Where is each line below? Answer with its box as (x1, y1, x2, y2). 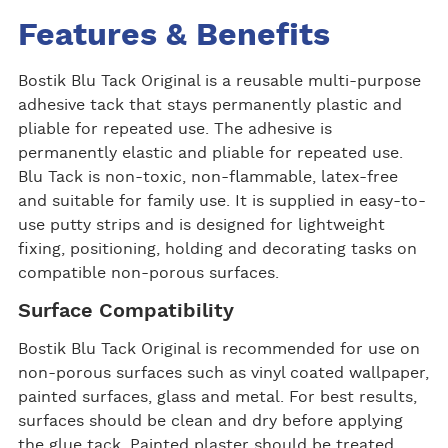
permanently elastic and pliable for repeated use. (17, 145, 403, 162)
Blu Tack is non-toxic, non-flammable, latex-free (17, 169, 398, 186)
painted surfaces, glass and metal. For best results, (17, 389, 417, 406)
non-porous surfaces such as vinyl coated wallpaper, (17, 365, 429, 382)
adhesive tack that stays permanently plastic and (17, 97, 402, 114)
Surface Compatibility (17, 301, 234, 322)
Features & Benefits (17, 19, 330, 52)
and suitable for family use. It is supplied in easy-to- (17, 193, 426, 210)
